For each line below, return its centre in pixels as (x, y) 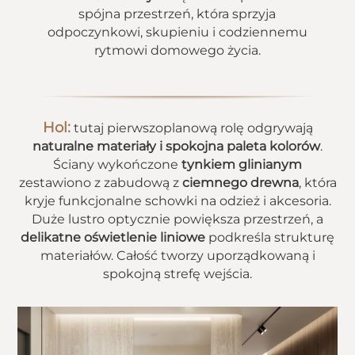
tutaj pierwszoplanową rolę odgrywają (191, 128)
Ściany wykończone (117, 164)
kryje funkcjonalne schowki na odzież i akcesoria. (177, 201)
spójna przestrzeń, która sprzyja (177, 14)
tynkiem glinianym (242, 164)
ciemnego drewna (240, 183)
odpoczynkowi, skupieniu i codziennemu (177, 32)
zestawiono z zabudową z (100, 183)
